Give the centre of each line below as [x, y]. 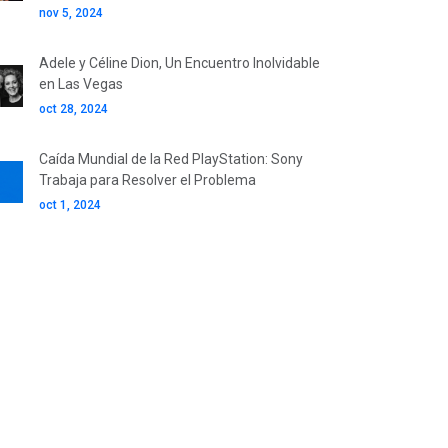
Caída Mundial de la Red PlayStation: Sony [171, 159]
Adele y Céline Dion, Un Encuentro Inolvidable [179, 63]
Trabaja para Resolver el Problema [147, 180]
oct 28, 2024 [73, 109]
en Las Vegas [81, 84]
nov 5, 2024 [71, 13]
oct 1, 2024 [70, 205]
